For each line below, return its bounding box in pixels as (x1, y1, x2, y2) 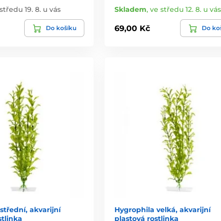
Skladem (114, 5, 147, 14)
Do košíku (45, 24, 76, 32)
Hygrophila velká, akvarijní (114, 205, 211, 214)
